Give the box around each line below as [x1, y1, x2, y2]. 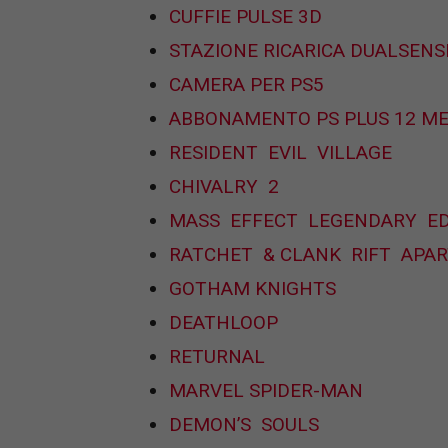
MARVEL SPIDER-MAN [169, 379, 363, 403]
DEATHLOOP [169, 311, 278, 335]
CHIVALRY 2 [169, 175, 279, 199]
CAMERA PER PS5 [169, 73, 324, 97]
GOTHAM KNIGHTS [169, 277, 336, 301]
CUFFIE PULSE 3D [169, 5, 327, 29]
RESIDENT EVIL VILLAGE [169, 141, 392, 165]
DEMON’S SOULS [169, 413, 319, 437]
